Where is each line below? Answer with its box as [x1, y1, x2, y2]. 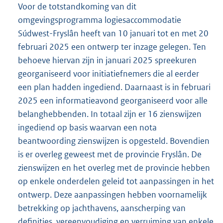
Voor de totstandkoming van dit [18, 1, 136, 12]
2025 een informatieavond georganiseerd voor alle [18, 95, 208, 107]
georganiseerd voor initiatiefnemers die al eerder [18, 68, 199, 80]
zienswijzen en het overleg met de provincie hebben [18, 162, 210, 174]
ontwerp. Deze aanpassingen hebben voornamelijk [18, 189, 207, 201]
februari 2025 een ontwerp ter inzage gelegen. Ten [18, 41, 206, 53]
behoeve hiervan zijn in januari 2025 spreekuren [18, 55, 197, 66]
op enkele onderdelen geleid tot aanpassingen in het [18, 176, 214, 187]
